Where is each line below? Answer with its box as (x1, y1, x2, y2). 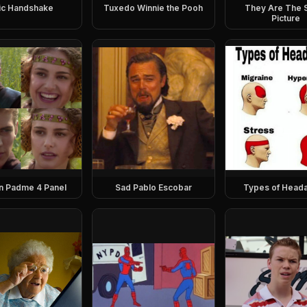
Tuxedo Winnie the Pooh (103, 3, 204, 13)
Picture (271, 13, 301, 23)
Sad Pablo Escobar (114, 182, 192, 193)
